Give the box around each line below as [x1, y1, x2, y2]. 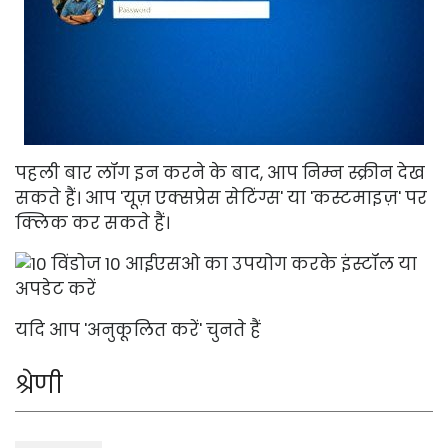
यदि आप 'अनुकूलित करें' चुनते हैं [15, 317, 261, 342]
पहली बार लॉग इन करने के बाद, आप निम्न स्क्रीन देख [15, 160, 425, 185]
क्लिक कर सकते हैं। [15, 210, 170, 235]
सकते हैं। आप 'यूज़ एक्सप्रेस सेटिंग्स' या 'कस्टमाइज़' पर [15, 185, 427, 210]
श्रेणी [15, 367, 63, 401]
